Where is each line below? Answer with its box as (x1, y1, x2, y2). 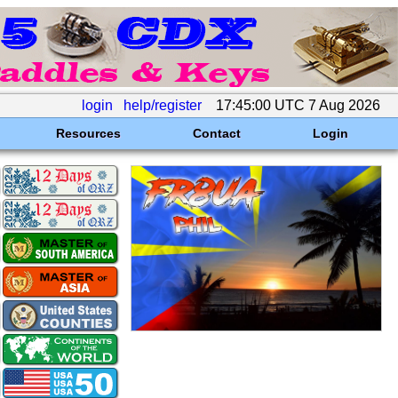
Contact (192, 126, 241, 140)
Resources (55, 126, 121, 140)
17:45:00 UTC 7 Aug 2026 (212, 98, 384, 113)
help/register (123, 98, 202, 113)
